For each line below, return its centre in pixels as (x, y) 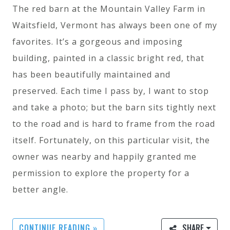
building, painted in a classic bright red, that (108, 58)
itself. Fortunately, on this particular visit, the (111, 140)
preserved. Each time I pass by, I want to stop (111, 91)
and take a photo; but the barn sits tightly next (114, 108)
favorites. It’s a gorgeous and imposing (98, 42)
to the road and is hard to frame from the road (114, 124)
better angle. (40, 190)
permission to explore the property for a (101, 173)
